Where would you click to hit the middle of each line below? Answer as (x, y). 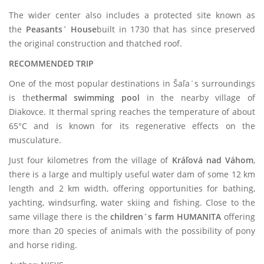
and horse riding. (43, 245)
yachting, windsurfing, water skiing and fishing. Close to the (132, 202)
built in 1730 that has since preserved (176, 29)
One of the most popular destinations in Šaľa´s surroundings (132, 83)
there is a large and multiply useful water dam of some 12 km (132, 174)
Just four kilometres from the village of (90, 160)
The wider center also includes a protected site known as (132, 15)
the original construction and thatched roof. (97, 43)
